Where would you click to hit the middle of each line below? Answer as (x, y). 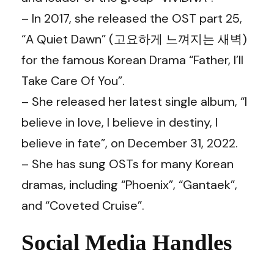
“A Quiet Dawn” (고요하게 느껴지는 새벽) (134, 39)
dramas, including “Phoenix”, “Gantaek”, (129, 185)
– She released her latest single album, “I (134, 102)
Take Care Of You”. (73, 81)
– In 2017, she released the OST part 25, (132, 18)
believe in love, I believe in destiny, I (120, 122)
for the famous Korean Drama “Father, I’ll (132, 60)
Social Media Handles (127, 243)
